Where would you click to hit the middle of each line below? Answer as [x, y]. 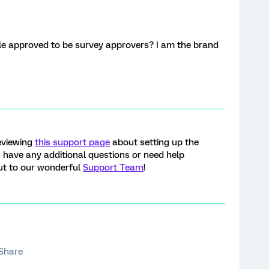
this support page [72, 142]
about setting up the [154, 142]
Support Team [113, 168]
